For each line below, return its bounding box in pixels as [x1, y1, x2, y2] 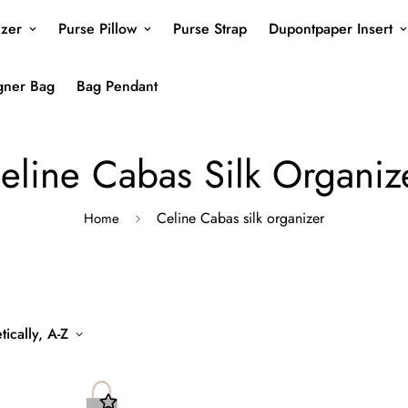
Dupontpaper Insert [269, 18, 393, 39]
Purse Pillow [58, 18, 137, 39]
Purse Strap [173, 18, 247, 39]
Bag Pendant [76, 76, 158, 97]
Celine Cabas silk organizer [157, 208, 324, 229]
